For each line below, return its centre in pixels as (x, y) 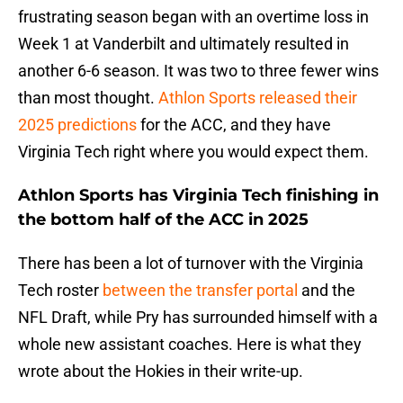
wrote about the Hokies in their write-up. (161, 372)
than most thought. (88, 98)
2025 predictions (77, 125)
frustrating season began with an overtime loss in (193, 17)
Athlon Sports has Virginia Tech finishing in (198, 196)
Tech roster (60, 291)
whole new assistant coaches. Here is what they (190, 345)
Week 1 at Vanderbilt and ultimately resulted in (184, 44)
